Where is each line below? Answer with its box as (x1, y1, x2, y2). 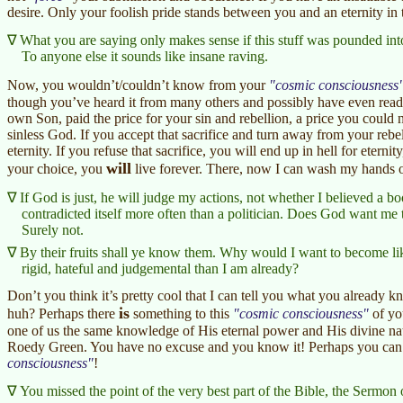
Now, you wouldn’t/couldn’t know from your (7, 76, 269, 93)
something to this (130, 305, 233, 321)
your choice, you (7, 160, 106, 176)
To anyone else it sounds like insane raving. (22, 48, 268, 64)
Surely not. (22, 221, 84, 237)
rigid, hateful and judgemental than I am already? (22, 260, 299, 276)
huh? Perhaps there (7, 305, 119, 321)
